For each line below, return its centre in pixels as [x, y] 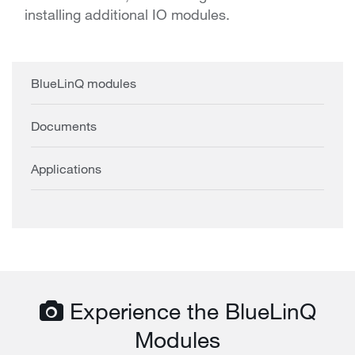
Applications [66, 169]
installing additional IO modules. [127, 15]
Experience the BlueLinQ [189, 311]
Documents [64, 126]
